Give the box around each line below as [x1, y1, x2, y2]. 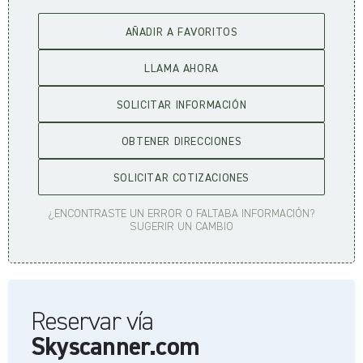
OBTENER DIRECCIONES [121, 136, 242, 147]
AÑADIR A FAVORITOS [125, 27, 238, 38]
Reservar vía [31, 310, 154, 335]
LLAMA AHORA [144, 63, 219, 75]
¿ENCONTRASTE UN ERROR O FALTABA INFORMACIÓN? [48, 208, 315, 220]
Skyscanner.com [31, 335, 200, 361]
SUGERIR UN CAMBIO [130, 221, 233, 233]
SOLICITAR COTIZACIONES [113, 173, 250, 184]
